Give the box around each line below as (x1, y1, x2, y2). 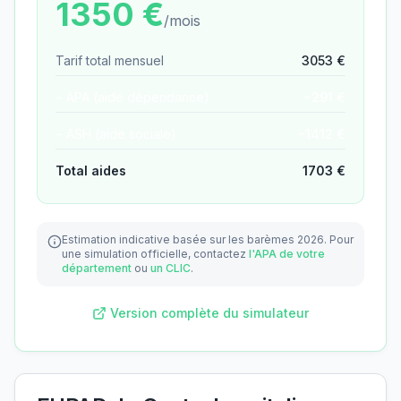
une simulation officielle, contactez (62, 247, 246, 260)
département (62, 261, 132, 275)
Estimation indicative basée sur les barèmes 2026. (62, 233, 327, 246)
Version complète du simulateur (110, 305, 309, 320)
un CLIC (150, 261, 191, 275)
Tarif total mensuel (55, 53, 164, 68)
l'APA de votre (249, 247, 325, 260)
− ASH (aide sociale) (55, 126, 176, 141)
